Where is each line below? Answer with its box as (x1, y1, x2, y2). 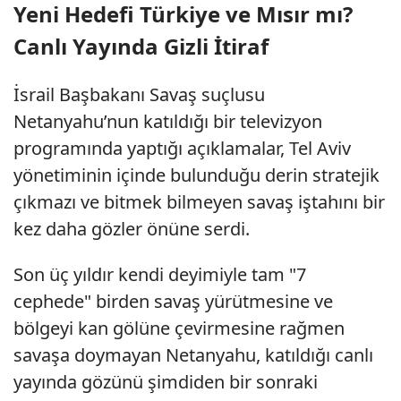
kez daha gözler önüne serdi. (13, 217, 254, 242)
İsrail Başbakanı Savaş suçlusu (13, 82, 265, 107)
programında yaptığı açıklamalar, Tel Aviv (13, 136, 351, 161)
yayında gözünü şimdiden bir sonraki (13, 370, 318, 395)
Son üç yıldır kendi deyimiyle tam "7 (13, 262, 306, 287)
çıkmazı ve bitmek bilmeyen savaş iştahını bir (13, 190, 385, 215)
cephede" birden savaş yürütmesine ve (13, 289, 333, 314)
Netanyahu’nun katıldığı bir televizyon (13, 109, 322, 134)
